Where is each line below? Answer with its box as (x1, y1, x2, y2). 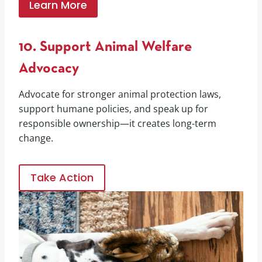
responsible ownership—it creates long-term (19, 116, 216, 130)
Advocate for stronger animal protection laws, (19, 87, 221, 101)
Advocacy (19, 62, 79, 76)
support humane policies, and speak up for (19, 102, 208, 115)
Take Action (30, 170, 94, 185)
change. (19, 131, 53, 144)
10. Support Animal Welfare (19, 40, 192, 54)
